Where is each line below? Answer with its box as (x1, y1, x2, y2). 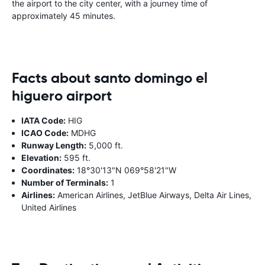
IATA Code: (21, 115, 66, 125)
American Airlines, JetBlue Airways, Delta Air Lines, (55, 189, 251, 200)
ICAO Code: (21, 127, 69, 138)
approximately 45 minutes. (12, 10, 115, 21)
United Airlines (21, 202, 76, 212)
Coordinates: (21, 164, 75, 175)
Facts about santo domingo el (12, 69, 208, 87)
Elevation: (21, 152, 62, 163)
